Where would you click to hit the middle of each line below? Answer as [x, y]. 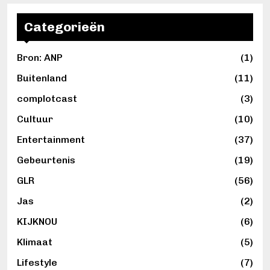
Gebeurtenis [46, 160]
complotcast [47, 99]
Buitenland [42, 78]
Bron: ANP [40, 58]
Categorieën [64, 27]
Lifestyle [37, 263]
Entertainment [51, 140]
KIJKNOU [37, 222]
